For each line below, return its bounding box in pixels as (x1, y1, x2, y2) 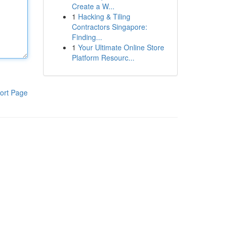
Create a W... (71, 1, 114, 11)
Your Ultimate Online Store (78, 42, 164, 52)
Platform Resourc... (71, 52, 135, 63)
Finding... (71, 32, 102, 42)
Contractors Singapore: (71, 22, 147, 32)
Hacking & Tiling (78, 11, 130, 22)
